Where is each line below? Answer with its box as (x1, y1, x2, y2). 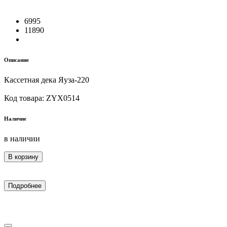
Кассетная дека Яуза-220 (4, 75, 89, 85)
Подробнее (8, 182, 42, 190)
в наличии (4, 134, 40, 143)
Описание (4, 57, 29, 63)
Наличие (4, 116, 26, 122)
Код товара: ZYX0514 (4, 94, 80, 103)
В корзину (8, 153, 39, 161)
